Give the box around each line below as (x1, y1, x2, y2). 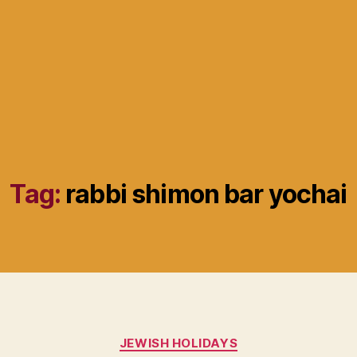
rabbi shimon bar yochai (65, 178, 347, 210)
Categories (178, 327, 249, 344)
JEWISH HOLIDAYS (119, 335, 238, 351)
